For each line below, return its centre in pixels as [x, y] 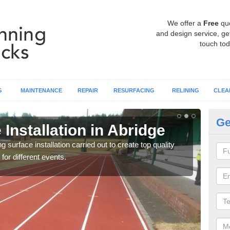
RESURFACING [134, 90]
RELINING [185, 90]
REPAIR [88, 90]
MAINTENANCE [41, 90]
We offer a [185, 23]
